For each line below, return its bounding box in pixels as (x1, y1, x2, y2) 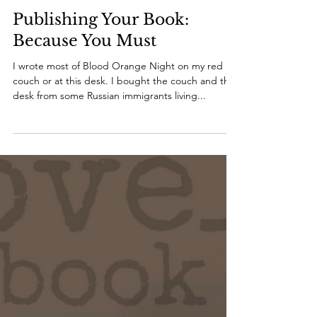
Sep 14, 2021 (13, 34, 59, 45)
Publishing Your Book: (13, 58, 189, 77)
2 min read (72, 34, 112, 45)
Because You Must (13, 79, 156, 98)
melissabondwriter (13, 22, 81, 33)
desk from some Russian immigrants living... (13, 137, 206, 150)
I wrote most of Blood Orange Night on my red (13, 108, 223, 120)
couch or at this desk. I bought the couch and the (13, 122, 235, 135)
